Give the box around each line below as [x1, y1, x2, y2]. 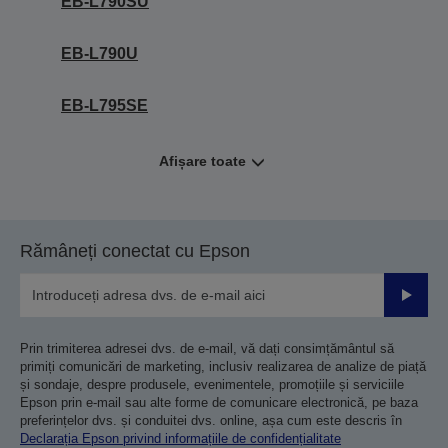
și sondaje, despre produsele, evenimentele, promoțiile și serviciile [20, 377, 404, 392]
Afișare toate [159, 153, 246, 169]
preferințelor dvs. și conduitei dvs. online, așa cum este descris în [20, 413, 402, 428]
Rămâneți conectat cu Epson [20, 241, 250, 261]
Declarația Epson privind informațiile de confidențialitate [20, 431, 341, 446]
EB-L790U [61, 45, 138, 62]
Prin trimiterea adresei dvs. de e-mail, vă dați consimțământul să [20, 341, 394, 356]
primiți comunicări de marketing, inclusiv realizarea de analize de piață [20, 359, 426, 374]
